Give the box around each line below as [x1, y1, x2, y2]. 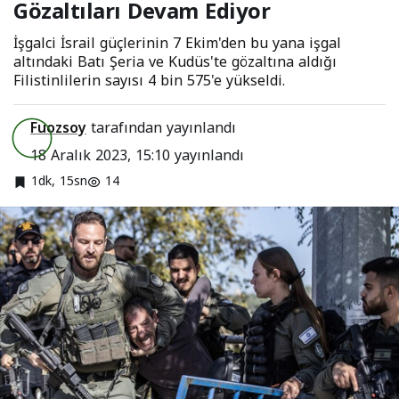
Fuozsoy [30, 113, 86, 142]
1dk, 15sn [31, 168, 87, 193]
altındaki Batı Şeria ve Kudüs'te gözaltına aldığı [13, 47, 337, 76]
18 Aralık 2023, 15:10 [30, 141, 170, 169]
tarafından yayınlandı [86, 113, 236, 142]
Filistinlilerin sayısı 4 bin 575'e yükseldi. [13, 66, 285, 94]
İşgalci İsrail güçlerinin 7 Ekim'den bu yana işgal [13, 28, 341, 57]
